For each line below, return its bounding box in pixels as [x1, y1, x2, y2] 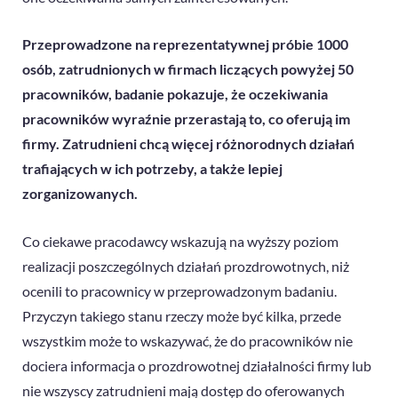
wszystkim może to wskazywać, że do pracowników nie [22, 332, 353, 350]
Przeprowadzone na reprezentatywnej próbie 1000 [22, 36, 348, 53]
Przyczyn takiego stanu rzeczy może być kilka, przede [22, 307, 341, 325]
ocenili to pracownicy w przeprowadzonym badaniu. [22, 283, 337, 300]
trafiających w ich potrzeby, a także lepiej [22, 160, 283, 178]
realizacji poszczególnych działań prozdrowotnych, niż [22, 258, 349, 275]
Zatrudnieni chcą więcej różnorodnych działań [62, 135, 354, 153]
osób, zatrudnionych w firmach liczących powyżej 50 [22, 60, 354, 78]
